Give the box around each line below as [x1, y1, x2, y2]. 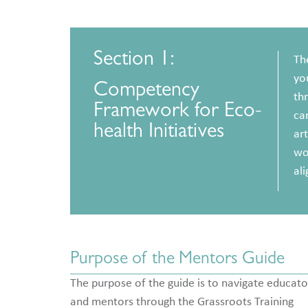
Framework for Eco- [93, 102, 263, 123]
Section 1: [93, 51, 175, 72]
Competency [93, 81, 200, 102]
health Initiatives [93, 122, 225, 144]
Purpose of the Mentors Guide [70, 251, 285, 269]
